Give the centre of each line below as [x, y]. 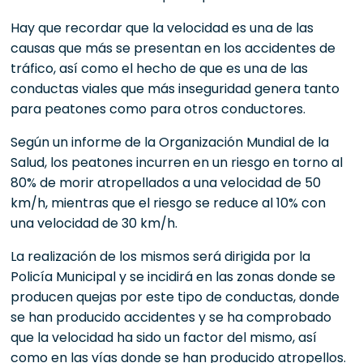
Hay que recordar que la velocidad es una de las [162, 28]
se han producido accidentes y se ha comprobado [171, 317]
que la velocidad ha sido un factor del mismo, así [164, 337]
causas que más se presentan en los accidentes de [173, 48]
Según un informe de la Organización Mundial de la [170, 142]
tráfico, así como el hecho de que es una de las [160, 68]
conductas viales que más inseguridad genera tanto [175, 88]
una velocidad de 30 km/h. [94, 223]
